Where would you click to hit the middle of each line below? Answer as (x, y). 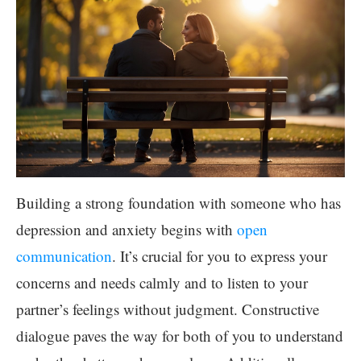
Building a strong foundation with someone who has (178, 202)
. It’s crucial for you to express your (220, 255)
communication (64, 255)
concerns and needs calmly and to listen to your (162, 282)
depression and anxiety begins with (127, 229)
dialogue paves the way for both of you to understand (180, 335)
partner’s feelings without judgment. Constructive (168, 309)
